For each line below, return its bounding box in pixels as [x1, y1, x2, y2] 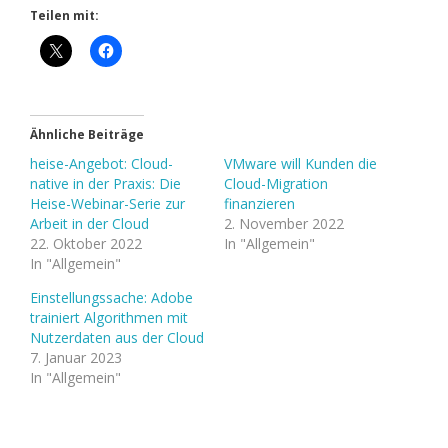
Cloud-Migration [224, 174, 328, 194]
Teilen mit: [30, 7, 99, 25]
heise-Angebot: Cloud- [30, 154, 173, 174]
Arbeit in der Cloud [30, 214, 149, 234]
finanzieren [224, 194, 295, 214]
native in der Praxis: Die [30, 174, 181, 194]
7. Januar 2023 [30, 348, 122, 368]
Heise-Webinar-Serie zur [30, 194, 185, 214]
